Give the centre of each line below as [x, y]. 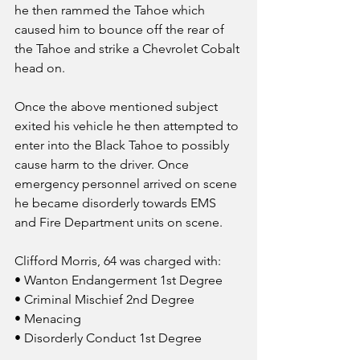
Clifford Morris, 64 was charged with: [118, 261]
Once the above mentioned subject [118, 107]
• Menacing [48, 319]
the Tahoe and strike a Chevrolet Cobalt [129, 49]
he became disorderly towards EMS [117, 203]
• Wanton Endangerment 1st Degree [119, 280]
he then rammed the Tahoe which [111, 10]
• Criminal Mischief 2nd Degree [104, 300]
